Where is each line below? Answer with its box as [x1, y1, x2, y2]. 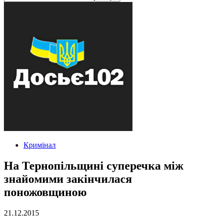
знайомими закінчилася [4, 172, 132, 185]
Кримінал [23, 141, 56, 149]
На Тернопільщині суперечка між [4, 159, 183, 172]
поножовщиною [4, 185, 87, 198]
